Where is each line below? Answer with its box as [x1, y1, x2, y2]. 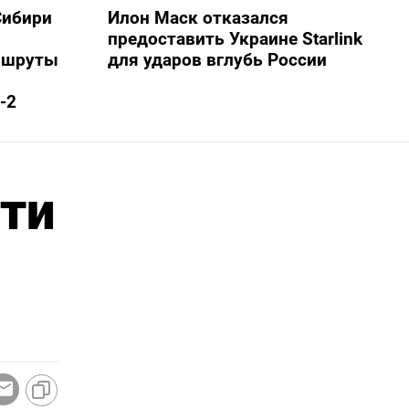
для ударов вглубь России [107, 48, 327, 70]
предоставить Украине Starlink [107, 27, 362, 49]
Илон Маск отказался [107, 6, 288, 28]
